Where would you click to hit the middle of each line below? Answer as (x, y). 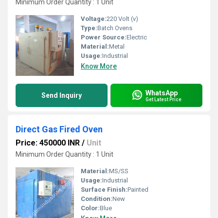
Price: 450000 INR (48, 143)
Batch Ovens (115, 28)
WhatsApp (162, 93)
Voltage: (94, 19)
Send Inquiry (62, 95)
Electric (137, 37)
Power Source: (104, 37)
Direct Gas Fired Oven (59, 129)
